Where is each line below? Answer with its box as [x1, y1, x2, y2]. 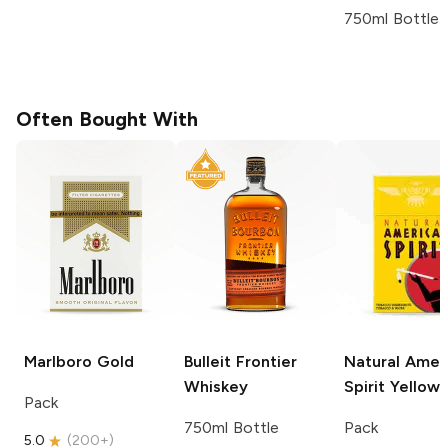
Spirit [344, 376, 385, 396]
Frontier [231, 351, 297, 371]
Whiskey [184, 376, 248, 396]
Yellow [385, 376, 440, 396]
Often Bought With [16, 106, 198, 131]
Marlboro [24, 351, 92, 371]
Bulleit [184, 351, 231, 371]
